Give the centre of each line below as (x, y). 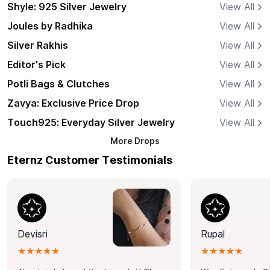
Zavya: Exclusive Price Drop (73, 104)
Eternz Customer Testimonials (90, 160)
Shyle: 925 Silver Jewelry (67, 7)
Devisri (33, 234)
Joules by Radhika (50, 27)
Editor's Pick (36, 65)
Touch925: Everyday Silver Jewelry (91, 123)
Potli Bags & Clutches (58, 84)
